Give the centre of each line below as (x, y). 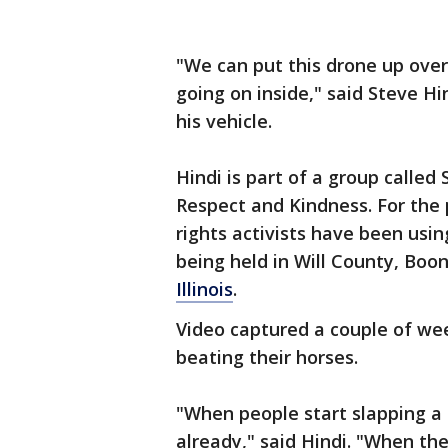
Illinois (204, 289)
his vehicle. (229, 121)
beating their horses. (267, 357)
